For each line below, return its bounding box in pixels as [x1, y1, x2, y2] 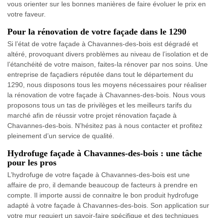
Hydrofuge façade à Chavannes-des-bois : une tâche [7, 148, 202, 158]
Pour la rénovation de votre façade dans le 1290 [7, 27, 186, 36]
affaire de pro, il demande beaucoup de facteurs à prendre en [7, 181, 198, 189]
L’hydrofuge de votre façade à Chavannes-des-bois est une [7, 171, 190, 179]
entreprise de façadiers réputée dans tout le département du [7, 71, 193, 78]
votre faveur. [7, 10, 46, 18]
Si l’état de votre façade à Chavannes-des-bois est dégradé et [7, 40, 198, 48]
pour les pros [7, 158, 56, 167]
